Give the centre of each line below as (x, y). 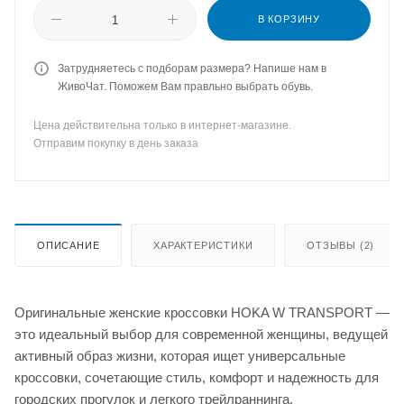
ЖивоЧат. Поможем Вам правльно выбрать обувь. (185, 87)
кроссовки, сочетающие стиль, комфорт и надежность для (197, 377)
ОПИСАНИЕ (69, 245)
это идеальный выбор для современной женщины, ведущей (201, 334)
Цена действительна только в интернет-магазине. (162, 125)
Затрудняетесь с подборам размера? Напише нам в (192, 69)
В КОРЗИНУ (289, 19)
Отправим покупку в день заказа (116, 143)
